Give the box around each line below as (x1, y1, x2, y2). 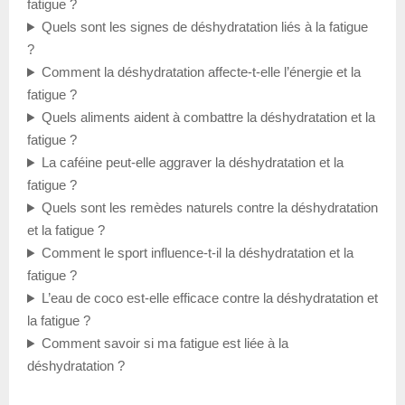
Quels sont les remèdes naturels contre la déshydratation (41, 200, 378, 216)
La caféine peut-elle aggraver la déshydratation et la (41, 155, 344, 171)
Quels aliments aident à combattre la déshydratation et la (41, 109, 375, 126)
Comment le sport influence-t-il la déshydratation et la (41, 245, 353, 261)
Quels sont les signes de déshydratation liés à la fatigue (41, 19, 368, 35)
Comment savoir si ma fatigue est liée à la (41, 335, 288, 352)
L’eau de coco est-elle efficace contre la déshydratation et (41, 290, 378, 306)
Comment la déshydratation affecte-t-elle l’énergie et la (41, 64, 361, 80)
